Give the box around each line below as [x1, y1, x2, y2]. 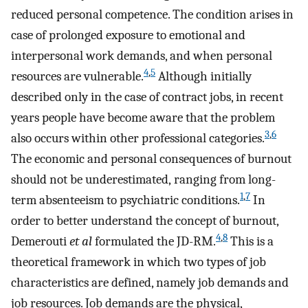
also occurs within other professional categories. [11, 131, 265, 146]
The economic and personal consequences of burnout [11, 151, 291, 167]
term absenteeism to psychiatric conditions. [11, 192, 240, 208]
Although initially [155, 69, 252, 85]
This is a [228, 234, 274, 250]
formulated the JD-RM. [92, 234, 216, 250]
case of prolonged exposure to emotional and [11, 27, 245, 43]
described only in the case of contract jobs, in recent [11, 89, 283, 105]
